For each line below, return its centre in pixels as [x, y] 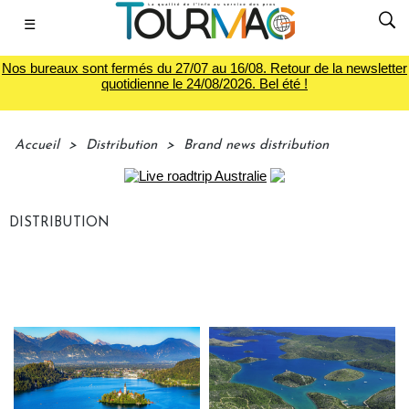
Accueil [37, 146]
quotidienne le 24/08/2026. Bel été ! [204, 84]
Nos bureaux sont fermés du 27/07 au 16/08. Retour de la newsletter [204, 68]
